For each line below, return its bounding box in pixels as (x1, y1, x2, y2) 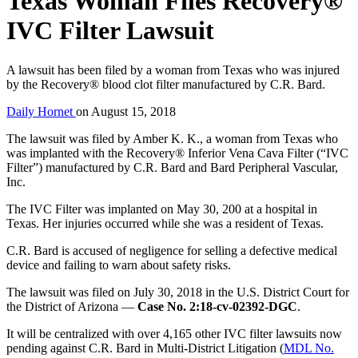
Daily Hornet (6, 104, 76, 118)
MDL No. (284, 340, 334, 355)
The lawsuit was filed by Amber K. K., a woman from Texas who (6, 131, 338, 145)
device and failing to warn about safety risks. (6, 257, 231, 272)
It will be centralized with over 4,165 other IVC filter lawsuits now (6, 326, 342, 340)
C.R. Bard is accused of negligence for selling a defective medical (6, 243, 337, 257)
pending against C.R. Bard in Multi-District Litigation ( (6, 340, 284, 355)
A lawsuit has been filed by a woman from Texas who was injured (6, 62, 340, 77)
